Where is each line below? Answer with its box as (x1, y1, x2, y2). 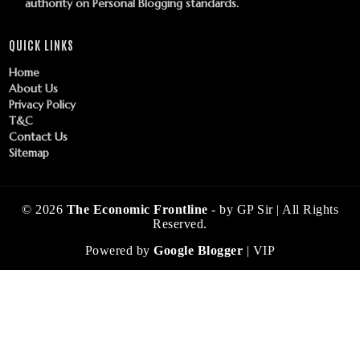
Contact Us (9, 129, 67, 145)
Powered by (84, 243, 154, 258)
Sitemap (9, 145, 49, 161)
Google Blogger (153, 243, 247, 258)
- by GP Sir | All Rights (211, 202, 338, 217)
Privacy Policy (9, 97, 76, 112)
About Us (9, 81, 58, 96)
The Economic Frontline (66, 202, 211, 217)
